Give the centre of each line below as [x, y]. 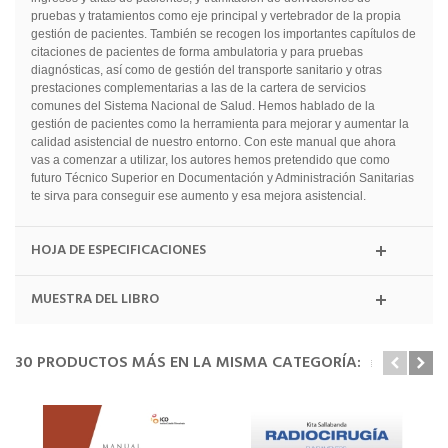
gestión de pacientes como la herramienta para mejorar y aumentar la [219, 123]
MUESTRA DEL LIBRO [94, 299]
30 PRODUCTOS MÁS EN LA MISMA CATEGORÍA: [188, 362]
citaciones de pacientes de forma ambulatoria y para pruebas [196, 51]
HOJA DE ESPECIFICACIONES [118, 250]
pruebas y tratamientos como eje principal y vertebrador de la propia [215, 15]
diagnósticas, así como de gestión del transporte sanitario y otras [206, 69]
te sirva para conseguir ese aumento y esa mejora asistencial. [198, 195]
